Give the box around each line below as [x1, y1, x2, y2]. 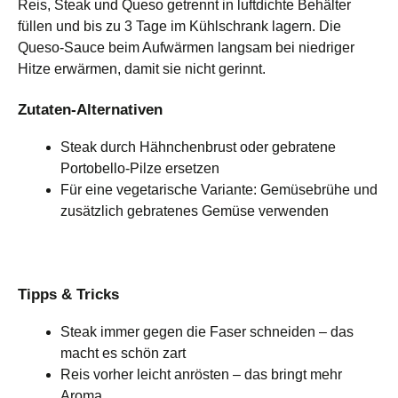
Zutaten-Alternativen [18, 100, 163, 118]
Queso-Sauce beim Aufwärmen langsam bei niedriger [18, 39, 354, 55]
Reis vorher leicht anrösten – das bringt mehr [60, 366, 342, 382]
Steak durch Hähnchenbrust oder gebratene [60, 139, 336, 155]
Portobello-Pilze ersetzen [60, 160, 219, 176]
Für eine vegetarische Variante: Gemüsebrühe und [60, 181, 378, 197]
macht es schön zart [60, 345, 186, 361]
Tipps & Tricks [18, 285, 119, 303]
